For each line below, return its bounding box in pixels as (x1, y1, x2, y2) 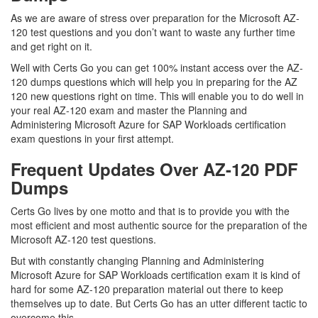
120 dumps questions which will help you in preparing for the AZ (11, 75, 297, 89)
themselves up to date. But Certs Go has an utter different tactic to (11, 296, 307, 310)
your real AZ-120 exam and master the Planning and (11, 103, 247, 117)
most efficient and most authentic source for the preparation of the (11, 218, 307, 232)
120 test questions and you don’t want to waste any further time (11, 25, 295, 39)
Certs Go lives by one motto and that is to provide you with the (11, 204, 290, 218)
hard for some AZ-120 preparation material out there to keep (11, 282, 283, 296)
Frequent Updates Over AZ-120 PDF (11, 157, 298, 181)
